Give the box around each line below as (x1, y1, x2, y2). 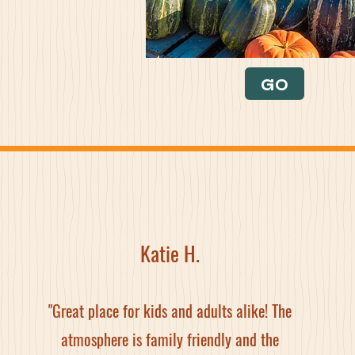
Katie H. (140, 238, 200, 269)
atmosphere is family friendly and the (60, 327, 279, 351)
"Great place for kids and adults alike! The (48, 299, 292, 323)
